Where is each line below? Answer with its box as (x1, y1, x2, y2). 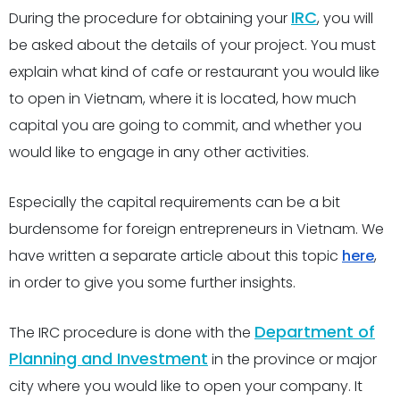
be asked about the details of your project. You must (9, 35, 376, 55)
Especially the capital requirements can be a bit (9, 192, 340, 212)
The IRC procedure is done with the (9, 322, 254, 343)
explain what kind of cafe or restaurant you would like (9, 62, 379, 82)
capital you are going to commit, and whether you (9, 115, 362, 136)
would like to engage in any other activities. (9, 142, 309, 162)
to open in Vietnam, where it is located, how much (9, 88, 356, 109)
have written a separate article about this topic (9, 246, 342, 266)
